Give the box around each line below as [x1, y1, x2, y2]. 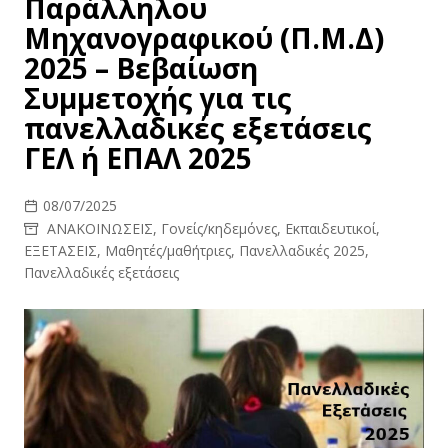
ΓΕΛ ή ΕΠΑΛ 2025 [23, 139, 252, 177]
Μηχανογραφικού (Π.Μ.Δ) [23, 19, 384, 57]
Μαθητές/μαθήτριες [104, 241, 231, 260]
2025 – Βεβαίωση [23, 49, 258, 87]
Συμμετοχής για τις [23, 79, 292, 117]
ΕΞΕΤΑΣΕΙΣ [23, 241, 97, 260]
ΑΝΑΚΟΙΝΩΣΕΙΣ [46, 219, 153, 238]
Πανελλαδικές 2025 [238, 241, 365, 260]
